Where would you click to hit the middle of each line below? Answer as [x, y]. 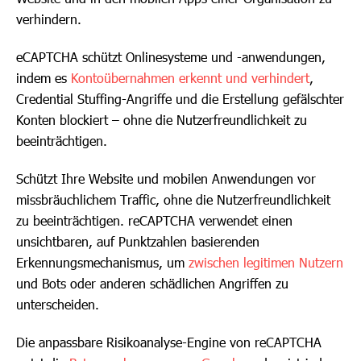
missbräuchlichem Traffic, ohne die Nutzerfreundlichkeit [173, 199]
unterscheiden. [58, 304]
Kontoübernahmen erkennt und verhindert [190, 78]
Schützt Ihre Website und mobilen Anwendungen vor [166, 178]
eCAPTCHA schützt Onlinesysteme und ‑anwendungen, [171, 57]
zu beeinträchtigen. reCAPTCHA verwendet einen [154, 220]
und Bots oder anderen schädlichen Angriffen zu [152, 283]
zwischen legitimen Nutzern [266, 262]
